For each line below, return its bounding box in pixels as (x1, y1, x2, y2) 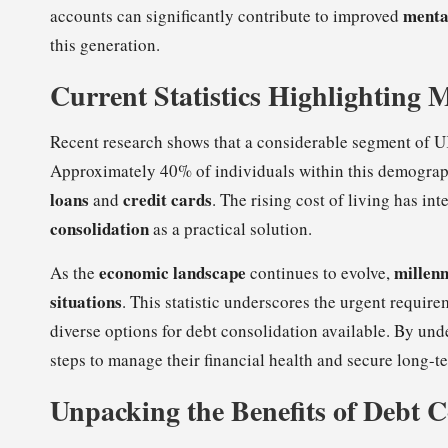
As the (50, 261, 99, 285)
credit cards (123, 187, 212, 213)
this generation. (50, 33, 160, 57)
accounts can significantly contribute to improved (50, 4, 403, 28)
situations (50, 289, 122, 315)
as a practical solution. (149, 217, 312, 241)
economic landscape (99, 260, 246, 286)
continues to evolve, (246, 261, 394, 285)
